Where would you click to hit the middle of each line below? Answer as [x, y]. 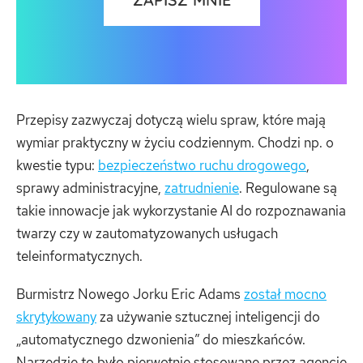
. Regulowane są [288, 188]
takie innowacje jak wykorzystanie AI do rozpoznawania [181, 210]
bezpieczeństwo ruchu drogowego [202, 165]
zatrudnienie [202, 188]
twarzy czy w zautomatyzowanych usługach [147, 233]
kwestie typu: [57, 165]
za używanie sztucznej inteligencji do [208, 317]
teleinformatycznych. [79, 256]
